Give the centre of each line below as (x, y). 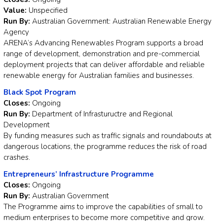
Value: (16, 11)
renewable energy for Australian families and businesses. (99, 76)
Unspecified (48, 11)
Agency (16, 32)
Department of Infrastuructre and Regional (101, 114)
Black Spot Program (40, 92)
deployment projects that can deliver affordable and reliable (104, 65)
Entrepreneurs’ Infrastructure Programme (79, 174)
